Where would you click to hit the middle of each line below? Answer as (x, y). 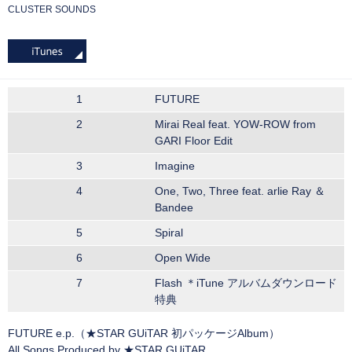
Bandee (174, 207)
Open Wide (183, 258)
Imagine (175, 166)
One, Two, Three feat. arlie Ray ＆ (240, 191)
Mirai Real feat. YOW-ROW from (235, 124)
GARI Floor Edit (194, 141)
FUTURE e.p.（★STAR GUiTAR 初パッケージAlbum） (144, 333)
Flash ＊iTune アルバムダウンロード (246, 283)
